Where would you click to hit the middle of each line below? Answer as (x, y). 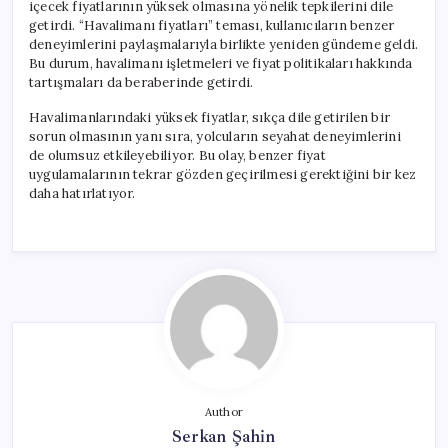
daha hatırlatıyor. (82, 193)
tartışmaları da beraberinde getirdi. (141, 82)
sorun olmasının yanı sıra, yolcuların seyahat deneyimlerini (215, 136)
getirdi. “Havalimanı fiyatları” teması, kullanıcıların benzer (212, 25)
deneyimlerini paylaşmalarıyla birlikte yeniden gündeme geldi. (224, 44)
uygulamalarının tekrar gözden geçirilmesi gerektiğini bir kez (223, 174)
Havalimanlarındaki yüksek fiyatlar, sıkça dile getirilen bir (210, 117)
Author (224, 411)
